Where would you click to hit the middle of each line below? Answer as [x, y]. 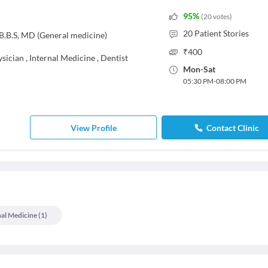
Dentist [114, 58]
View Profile [93, 127]
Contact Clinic [232, 127]
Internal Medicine [62, 58]
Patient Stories [221, 33]
